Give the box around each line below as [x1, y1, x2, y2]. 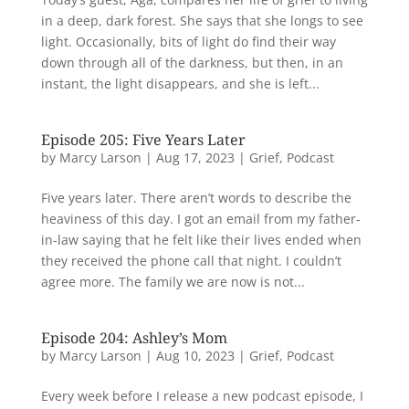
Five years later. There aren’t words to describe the [40, 189, 351, 206]
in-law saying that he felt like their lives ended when [40, 231, 362, 248]
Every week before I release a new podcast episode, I [40, 387, 363, 404]
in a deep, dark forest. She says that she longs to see [40, 12, 363, 29]
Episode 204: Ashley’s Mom [40, 328, 227, 348]
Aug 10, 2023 [155, 347, 235, 364]
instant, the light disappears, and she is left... [40, 75, 320, 92]
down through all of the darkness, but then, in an [40, 54, 343, 71]
